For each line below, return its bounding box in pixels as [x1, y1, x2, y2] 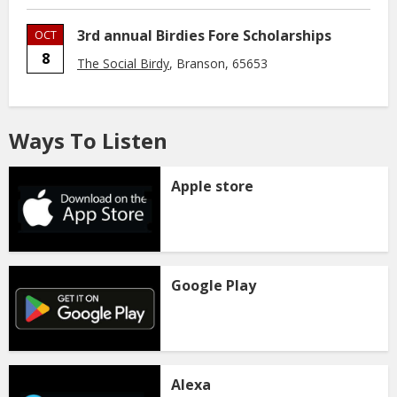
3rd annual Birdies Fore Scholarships [77, 26, 331, 45]
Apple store [171, 176, 254, 196]
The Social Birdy [77, 55, 169, 72]
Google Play [171, 276, 257, 296]
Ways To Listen [9, 126, 167, 155]
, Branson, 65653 [169, 55, 268, 72]
